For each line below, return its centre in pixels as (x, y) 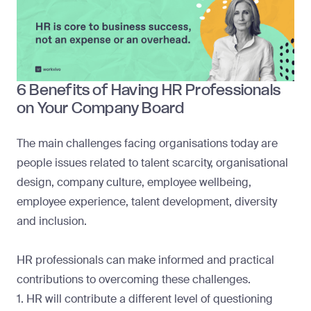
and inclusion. (52, 221)
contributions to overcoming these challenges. (134, 279)
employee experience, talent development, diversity (147, 201)
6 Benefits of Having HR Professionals (149, 90)
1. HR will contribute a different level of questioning (145, 299)
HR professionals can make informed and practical (145, 260)
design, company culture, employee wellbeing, (134, 182)
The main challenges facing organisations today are (147, 143)
